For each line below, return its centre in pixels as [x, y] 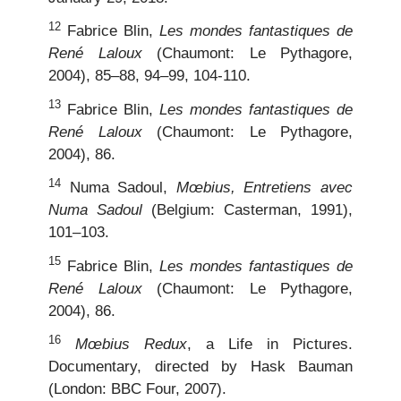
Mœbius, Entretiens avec [264, 188]
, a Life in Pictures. [270, 345]
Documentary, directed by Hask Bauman [200, 367]
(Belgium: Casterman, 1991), [247, 210]
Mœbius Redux [131, 345]
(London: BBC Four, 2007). [137, 389]
